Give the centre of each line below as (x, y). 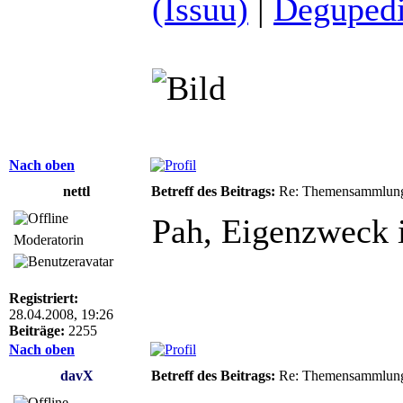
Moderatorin (49, 239)
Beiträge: (37, 330)
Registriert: (44, 298)
